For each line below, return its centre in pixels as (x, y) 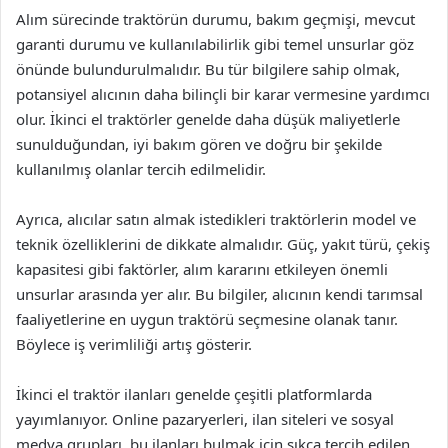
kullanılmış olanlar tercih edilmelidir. (141, 169)
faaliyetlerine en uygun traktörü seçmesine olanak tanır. (207, 319)
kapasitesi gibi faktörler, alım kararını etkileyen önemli (202, 269)
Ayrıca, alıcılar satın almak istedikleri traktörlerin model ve (216, 219)
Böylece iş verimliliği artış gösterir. (134, 344)
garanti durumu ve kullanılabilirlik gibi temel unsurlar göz (215, 44)
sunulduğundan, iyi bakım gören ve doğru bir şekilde (199, 144)
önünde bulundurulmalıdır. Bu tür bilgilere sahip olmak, (208, 69)
